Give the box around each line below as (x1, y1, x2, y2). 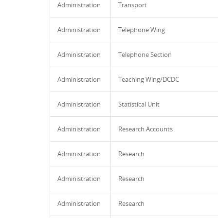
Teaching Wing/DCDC (118, 75, 179, 84)
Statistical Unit (118, 100, 160, 109)
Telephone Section (118, 50, 172, 59)
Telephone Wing (118, 25, 165, 34)
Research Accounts (118, 125, 173, 133)
